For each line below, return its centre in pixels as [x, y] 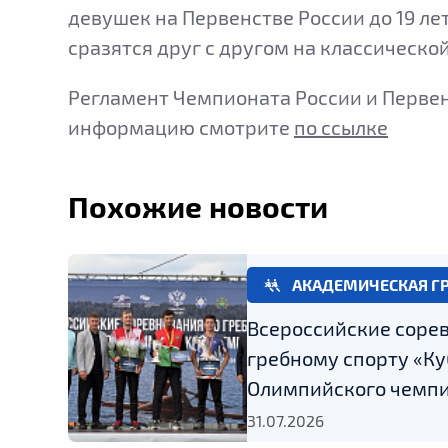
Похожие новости [198, 205]
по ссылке [341, 126]
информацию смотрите [181, 126]
